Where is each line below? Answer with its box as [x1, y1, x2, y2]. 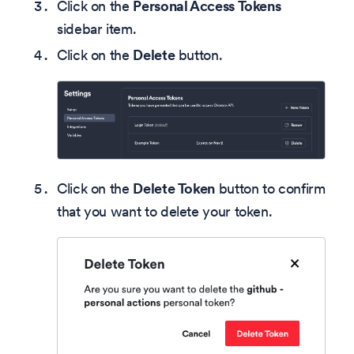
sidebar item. [57, 19, 137, 38]
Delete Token [133, 179, 216, 198]
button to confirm [215, 179, 326, 198]
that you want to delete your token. [57, 202, 273, 221]
